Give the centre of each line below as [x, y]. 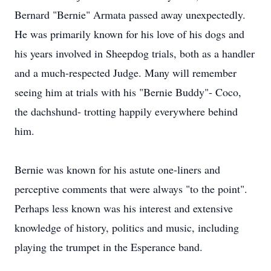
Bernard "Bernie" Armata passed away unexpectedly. [130, 15]
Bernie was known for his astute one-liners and [117, 169]
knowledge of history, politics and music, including [127, 227]
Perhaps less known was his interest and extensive [124, 208]
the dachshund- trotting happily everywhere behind [126, 111]
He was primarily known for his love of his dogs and [129, 34]
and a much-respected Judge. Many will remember [126, 73]
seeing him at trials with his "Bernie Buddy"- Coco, [128, 92]
